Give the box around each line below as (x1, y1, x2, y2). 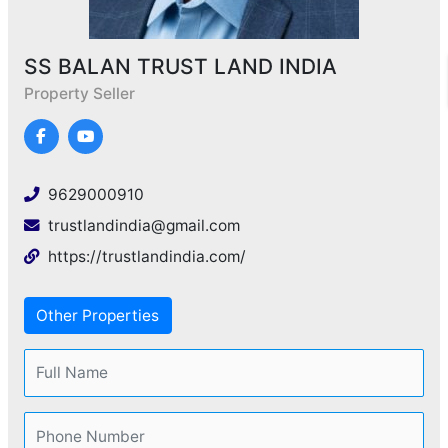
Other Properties (36, 305, 160, 325)
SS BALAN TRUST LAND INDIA (23, 53, 337, 79)
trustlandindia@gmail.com (47, 215, 240, 235)
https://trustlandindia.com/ (47, 246, 246, 266)
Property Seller (23, 83, 135, 103)
